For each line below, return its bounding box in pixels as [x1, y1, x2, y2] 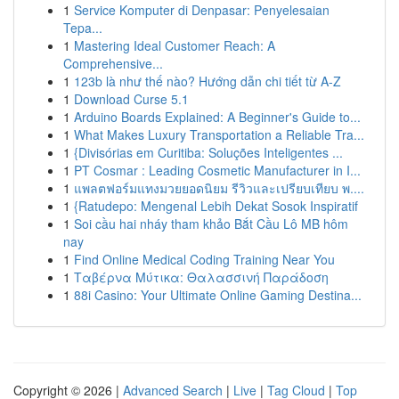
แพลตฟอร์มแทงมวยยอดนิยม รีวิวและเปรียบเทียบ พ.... [74, 179, 364, 197]
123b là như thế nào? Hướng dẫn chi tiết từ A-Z [74, 72, 341, 90]
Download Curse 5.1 [74, 90, 189, 108]
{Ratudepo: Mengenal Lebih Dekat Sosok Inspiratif [74, 197, 358, 215]
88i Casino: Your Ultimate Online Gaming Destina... [74, 286, 362, 304]
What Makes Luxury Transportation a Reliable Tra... [74, 126, 364, 143]
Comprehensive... [63, 54, 163, 72]
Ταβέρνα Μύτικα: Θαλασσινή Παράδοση [74, 268, 329, 286]
